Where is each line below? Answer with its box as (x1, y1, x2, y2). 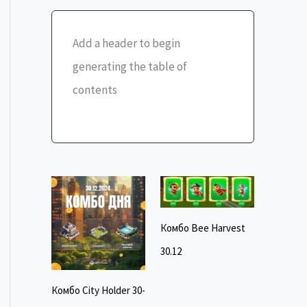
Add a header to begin (72, 36, 180, 51)
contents (72, 82, 117, 98)
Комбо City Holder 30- (51, 284, 145, 297)
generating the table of (72, 59, 187, 75)
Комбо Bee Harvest (160, 221, 245, 235)
